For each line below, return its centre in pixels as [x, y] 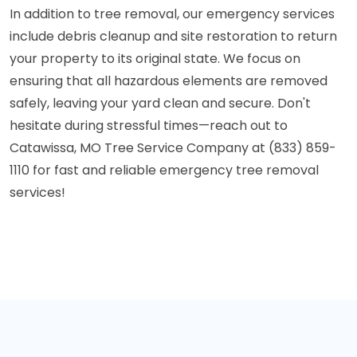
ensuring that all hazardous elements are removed [169, 81]
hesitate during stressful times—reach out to [149, 126]
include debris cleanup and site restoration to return [173, 37]
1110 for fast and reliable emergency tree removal [164, 171]
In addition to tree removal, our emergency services [172, 14]
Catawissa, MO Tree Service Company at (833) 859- [173, 148]
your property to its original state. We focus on [155, 59]
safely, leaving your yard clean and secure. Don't [160, 104]
